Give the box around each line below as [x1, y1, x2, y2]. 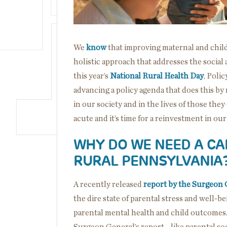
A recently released [73, 180, 143, 188]
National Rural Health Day [110, 71, 204, 80]
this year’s [73, 71, 110, 80]
